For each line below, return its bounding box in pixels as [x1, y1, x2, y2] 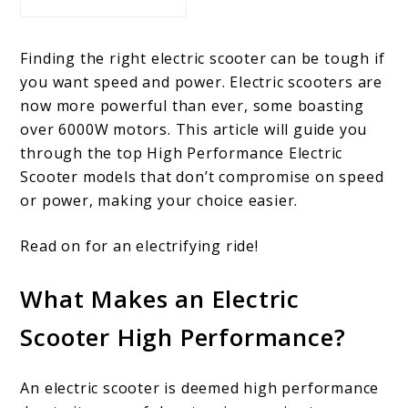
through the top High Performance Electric [20, 143, 343, 164]
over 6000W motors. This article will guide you [20, 119, 368, 140]
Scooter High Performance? [20, 321, 346, 354]
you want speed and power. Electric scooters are [20, 72, 383, 93]
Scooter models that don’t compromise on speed [20, 167, 384, 188]
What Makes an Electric [20, 282, 301, 316]
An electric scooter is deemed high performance [20, 377, 380, 398]
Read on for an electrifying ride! [20, 236, 259, 257]
